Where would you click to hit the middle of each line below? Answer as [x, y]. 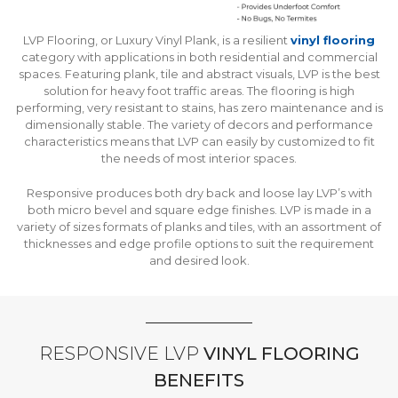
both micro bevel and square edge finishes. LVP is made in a [199, 210]
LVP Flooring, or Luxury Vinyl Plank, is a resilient [157, 40]
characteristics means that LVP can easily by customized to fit [199, 142]
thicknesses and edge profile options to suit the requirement [199, 244]
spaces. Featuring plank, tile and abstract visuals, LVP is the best [199, 74]
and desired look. [199, 261]
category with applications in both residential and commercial [199, 57]
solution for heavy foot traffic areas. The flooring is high [199, 91]
